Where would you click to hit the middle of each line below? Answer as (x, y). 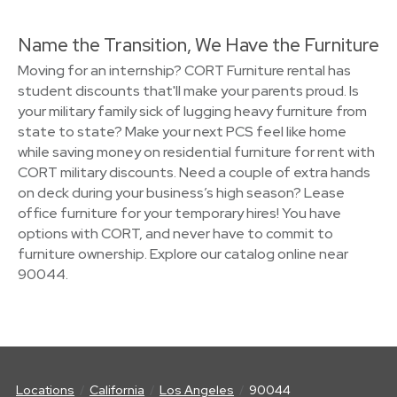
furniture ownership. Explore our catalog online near (183, 254)
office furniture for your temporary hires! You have (179, 213)
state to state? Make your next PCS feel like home (182, 132)
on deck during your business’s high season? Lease (181, 193)
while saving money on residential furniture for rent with (196, 152)
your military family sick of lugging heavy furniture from (192, 111)
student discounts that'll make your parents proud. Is (188, 91)
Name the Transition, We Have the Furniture (198, 45)
